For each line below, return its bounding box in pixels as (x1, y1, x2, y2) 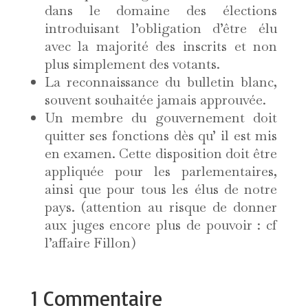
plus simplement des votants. (44, 55, 220, 74)
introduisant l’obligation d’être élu (44, 19, 278, 38)
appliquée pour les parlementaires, (44, 162, 278, 181)
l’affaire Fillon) (44, 234, 136, 252)
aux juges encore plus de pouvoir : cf (44, 216, 278, 234)
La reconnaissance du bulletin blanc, (44, 73, 278, 91)
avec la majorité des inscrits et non (44, 37, 278, 56)
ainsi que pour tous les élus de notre (44, 180, 278, 199)
